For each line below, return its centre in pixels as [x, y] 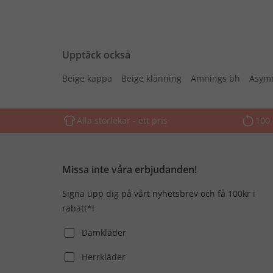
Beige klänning [151, 78]
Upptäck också [96, 55]
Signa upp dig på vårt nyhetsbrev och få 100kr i [159, 193]
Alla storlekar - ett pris [122, 120]
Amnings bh [215, 78]
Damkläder [104, 232]
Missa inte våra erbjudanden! [129, 169]
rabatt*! [78, 208]
